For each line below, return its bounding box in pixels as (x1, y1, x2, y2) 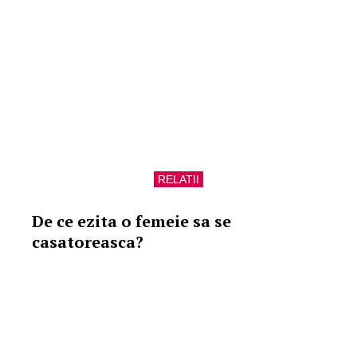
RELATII (158, 173, 199, 186)
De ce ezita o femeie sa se (32, 210, 231, 232)
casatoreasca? (32, 231, 143, 253)
